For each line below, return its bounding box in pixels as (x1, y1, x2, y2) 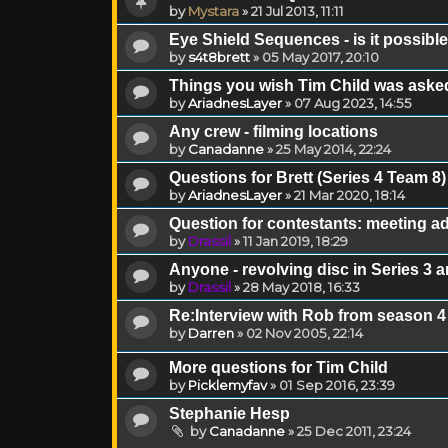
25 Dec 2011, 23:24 (297, 422, 411, 439)
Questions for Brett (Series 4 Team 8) (169, 168, 446, 186)
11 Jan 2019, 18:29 (243, 232, 348, 249)
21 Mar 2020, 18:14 (294, 186, 405, 203)
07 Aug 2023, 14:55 (294, 94, 412, 111)
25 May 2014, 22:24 (276, 140, 391, 157)
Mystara (188, 2, 239, 19)
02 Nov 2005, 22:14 (246, 324, 363, 341)
